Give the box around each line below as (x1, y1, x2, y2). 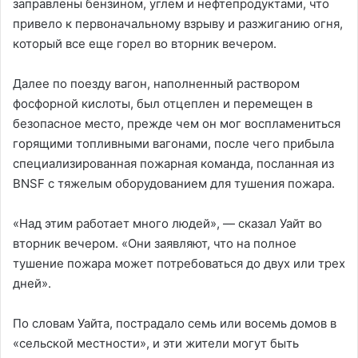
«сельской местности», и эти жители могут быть (13, 335, 299, 351)
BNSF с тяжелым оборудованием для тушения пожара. (13, 175, 335, 191)
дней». (13, 275, 51, 291)
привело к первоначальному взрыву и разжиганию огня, (13, 15, 343, 31)
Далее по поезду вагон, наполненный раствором (13, 75, 300, 91)
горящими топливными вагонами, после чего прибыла (13, 135, 334, 151)
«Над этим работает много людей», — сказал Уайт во (13, 215, 322, 231)
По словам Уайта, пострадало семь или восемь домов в (13, 315, 336, 331)
